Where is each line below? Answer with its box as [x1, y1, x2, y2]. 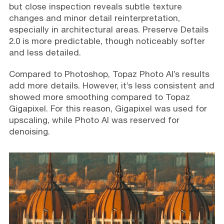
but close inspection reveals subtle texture [8, 1, 182, 12]
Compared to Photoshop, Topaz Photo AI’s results [8, 69, 209, 79]
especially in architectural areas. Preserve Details [8, 24, 208, 35]
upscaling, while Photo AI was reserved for [8, 115, 179, 125]
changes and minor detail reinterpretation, [8, 13, 180, 23]
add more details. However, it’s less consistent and [8, 80, 214, 91]
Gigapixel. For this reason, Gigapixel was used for [8, 103, 207, 114]
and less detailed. [8, 47, 81, 58]
